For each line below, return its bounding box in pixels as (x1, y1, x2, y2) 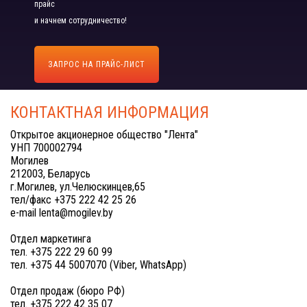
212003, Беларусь (10, 167, 90, 180)
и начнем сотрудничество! (34, 16, 127, 25)
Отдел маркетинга (10, 232, 91, 245)
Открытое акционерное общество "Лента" (10, 128, 198, 141)
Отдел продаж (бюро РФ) (10, 284, 125, 297)
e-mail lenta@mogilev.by (10, 206, 113, 219)
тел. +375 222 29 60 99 (10, 245, 112, 258)
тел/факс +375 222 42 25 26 (10, 193, 136, 206)
